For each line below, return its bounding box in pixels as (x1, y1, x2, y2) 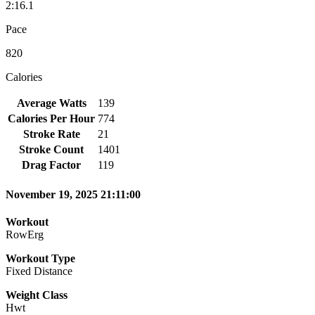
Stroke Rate (22, 127, 80, 140)
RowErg (6, 229, 44, 241)
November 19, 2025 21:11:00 (6, 188, 141, 201)
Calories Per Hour (8, 112, 95, 124)
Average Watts (16, 96, 86, 109)
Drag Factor (22, 158, 81, 171)
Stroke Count (19, 143, 84, 155)
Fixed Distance (6, 265, 72, 278)
